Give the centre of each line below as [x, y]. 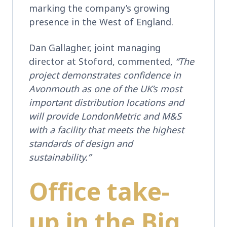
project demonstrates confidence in [105, 75]
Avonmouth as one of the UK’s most [105, 88]
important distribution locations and [106, 102]
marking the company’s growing [99, 8]
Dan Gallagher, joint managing [95, 47]
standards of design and [81, 143]
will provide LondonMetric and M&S [105, 116]
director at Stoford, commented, [102, 61]
